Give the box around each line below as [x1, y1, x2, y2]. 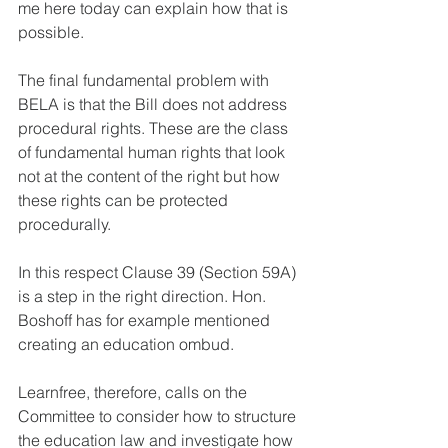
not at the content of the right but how [18, 165, 284, 186]
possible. [18, 21, 84, 42]
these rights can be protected [18, 189, 232, 210]
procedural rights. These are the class [18, 117, 292, 138]
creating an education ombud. [18, 333, 238, 354]
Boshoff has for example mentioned [18, 309, 274, 330]
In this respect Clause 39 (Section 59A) [18, 261, 300, 282]
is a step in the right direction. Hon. [18, 285, 270, 306]
